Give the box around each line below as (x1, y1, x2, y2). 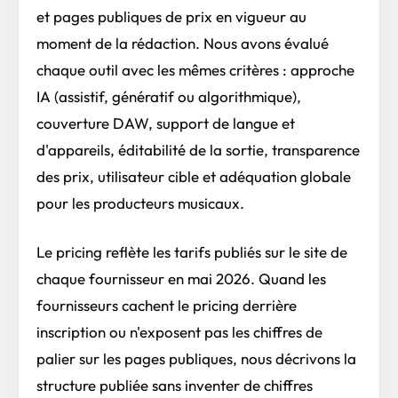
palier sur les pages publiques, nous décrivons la (36, 348, 356, 368)
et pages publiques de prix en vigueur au (36, 7, 306, 27)
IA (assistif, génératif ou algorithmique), (36, 87, 301, 107)
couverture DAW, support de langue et (36, 114, 295, 133)
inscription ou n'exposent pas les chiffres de (36, 322, 322, 341)
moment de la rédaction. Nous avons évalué (36, 34, 329, 53)
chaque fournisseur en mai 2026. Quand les (36, 268, 326, 288)
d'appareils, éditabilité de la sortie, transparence (36, 140, 360, 160)
